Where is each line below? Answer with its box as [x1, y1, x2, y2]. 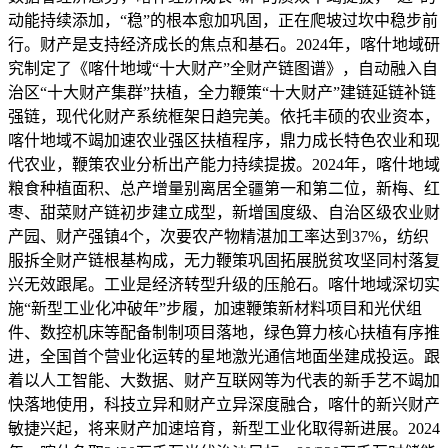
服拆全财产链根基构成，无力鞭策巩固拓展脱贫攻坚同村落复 [8, 251, 440, 269]
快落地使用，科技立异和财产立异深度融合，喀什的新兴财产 [8, 395, 440, 413]
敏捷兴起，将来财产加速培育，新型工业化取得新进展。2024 [8, 419, 440, 437]
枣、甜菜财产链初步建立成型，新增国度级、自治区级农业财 [8, 203, 440, 221]
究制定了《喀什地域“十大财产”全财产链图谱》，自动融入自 [8, 59, 438, 77]
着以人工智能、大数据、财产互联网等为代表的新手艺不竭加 [8, 371, 440, 389]
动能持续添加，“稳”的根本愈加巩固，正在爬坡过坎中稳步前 [8, 11, 438, 29]
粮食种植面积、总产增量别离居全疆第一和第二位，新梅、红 [8, 179, 440, 197]
